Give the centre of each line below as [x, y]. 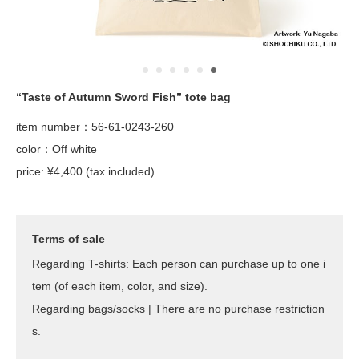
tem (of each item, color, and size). [120, 286]
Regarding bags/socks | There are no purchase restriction [178, 309]
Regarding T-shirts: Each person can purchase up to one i [179, 264]
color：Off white [56, 149]
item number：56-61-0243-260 [95, 127]
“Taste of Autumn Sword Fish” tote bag [123, 97]
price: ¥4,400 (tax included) [85, 172]
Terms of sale [69, 239]
